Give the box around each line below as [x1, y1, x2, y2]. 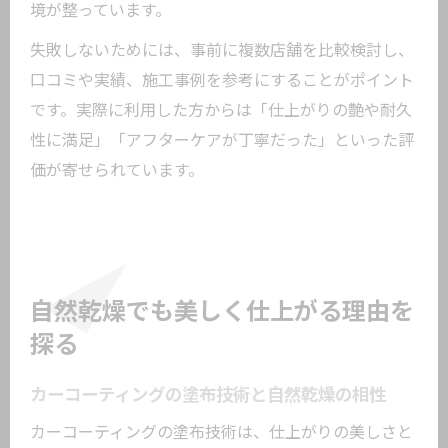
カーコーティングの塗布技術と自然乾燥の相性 [30, 385, 386, 405]
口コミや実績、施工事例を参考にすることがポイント [30, 71, 414, 90]
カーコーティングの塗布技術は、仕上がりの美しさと [30, 423, 413, 442]
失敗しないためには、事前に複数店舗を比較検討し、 [30, 41, 414, 60]
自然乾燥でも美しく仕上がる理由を [30, 298, 414, 326]
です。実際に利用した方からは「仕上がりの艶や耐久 [30, 101, 412, 120]
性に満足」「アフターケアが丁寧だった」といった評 [30, 131, 414, 150]
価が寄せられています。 [30, 161, 204, 180]
